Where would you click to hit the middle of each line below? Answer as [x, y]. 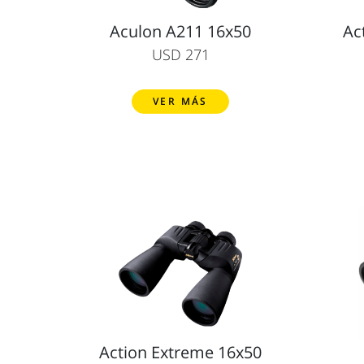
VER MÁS [180, 101]
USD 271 [180, 54]
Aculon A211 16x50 [180, 31]
